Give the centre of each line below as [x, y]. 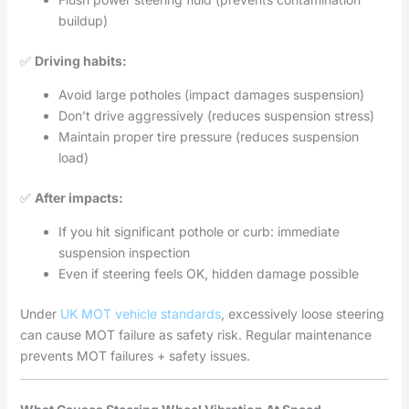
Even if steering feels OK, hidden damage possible [208, 274]
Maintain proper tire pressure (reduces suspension [208, 137]
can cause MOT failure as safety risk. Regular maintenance [195, 335]
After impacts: [79, 198]
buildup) [83, 21]
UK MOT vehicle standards [140, 314]
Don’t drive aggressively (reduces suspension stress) [216, 116]
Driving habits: [80, 61]
